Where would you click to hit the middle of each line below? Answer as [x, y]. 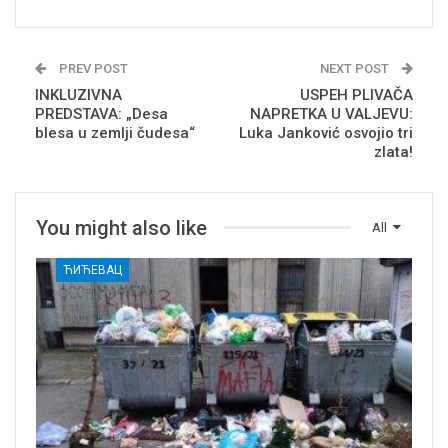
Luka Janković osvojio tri [326, 133]
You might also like [121, 228]
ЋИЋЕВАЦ [92, 270]
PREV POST [92, 69]
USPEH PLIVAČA [356, 95]
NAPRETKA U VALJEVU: [331, 114]
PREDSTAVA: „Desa [101, 114]
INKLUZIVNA [78, 95]
